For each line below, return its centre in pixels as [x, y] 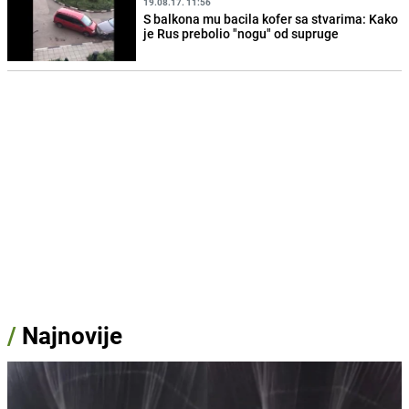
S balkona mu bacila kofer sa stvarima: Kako [271, 18]
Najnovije [72, 336]
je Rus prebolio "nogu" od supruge [241, 33]
